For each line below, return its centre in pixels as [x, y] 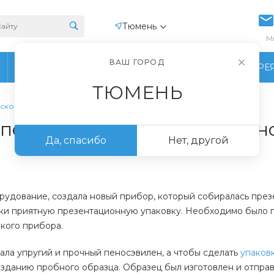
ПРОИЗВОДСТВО [89, 67]
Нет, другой [198, 140]
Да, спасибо [76, 140]
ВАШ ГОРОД [137, 62]
